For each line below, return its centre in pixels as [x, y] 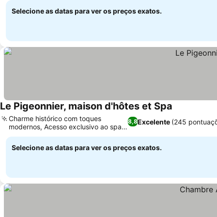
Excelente [154, 122]
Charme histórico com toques [55, 118]
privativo [23, 135]
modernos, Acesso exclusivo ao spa [65, 127]
